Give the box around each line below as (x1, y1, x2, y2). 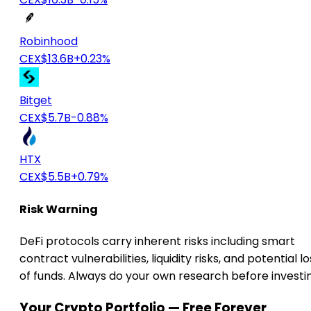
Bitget (19, 92, 52, 109)
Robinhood (19, 33, 78, 50)
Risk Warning (19, 201, 98, 217)
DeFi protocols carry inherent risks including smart (19, 233, 295, 249)
